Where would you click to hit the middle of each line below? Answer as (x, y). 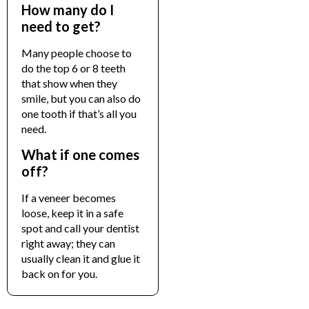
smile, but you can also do (81, 98)
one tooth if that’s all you (79, 113)
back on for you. (59, 274)
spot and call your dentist (80, 228)
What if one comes (80, 155)
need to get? (61, 26)
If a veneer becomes (69, 198)
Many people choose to (77, 52)
